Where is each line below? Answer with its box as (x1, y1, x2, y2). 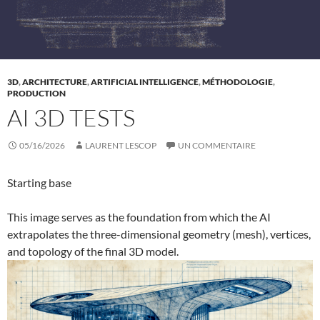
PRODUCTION (7, 87, 66, 99)
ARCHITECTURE (22, 76, 87, 87)
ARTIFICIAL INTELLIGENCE (91, 76, 199, 87)
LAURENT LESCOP (85, 139, 156, 151)
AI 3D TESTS (7, 102, 135, 132)
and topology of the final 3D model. (7, 244, 179, 258)
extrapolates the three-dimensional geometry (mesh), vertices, (7, 226, 311, 241)
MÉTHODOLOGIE (202, 76, 273, 87)
